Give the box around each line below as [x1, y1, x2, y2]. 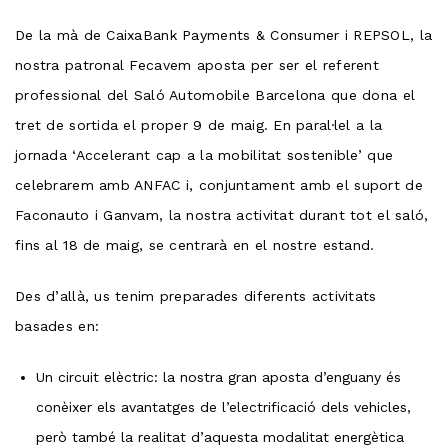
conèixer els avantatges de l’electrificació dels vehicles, [36, 398, 411, 415]
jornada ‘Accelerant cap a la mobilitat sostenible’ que [15, 146, 394, 163]
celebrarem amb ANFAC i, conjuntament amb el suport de [15, 176, 423, 193]
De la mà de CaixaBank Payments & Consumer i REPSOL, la [15, 26, 433, 43]
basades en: [15, 317, 100, 334]
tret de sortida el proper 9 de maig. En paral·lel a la [15, 116, 383, 133]
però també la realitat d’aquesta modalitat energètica [36, 428, 404, 445]
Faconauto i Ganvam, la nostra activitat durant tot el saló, [15, 206, 429, 223]
